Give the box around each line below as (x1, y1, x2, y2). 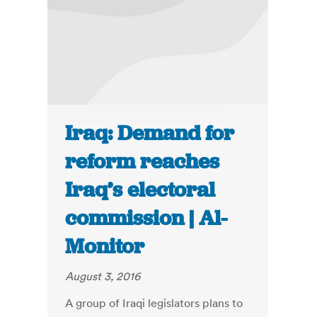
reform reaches (65, 148, 220, 175)
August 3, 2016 (65, 269, 141, 284)
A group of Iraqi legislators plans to (65, 296, 243, 311)
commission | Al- (65, 204, 228, 232)
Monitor (65, 233, 145, 260)
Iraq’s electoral (65, 176, 216, 204)
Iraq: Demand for (65, 120, 235, 147)
